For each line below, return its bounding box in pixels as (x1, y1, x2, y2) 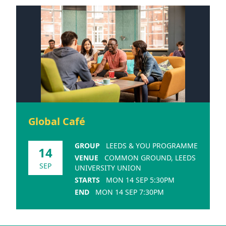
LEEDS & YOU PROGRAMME (106, 140, 198, 150)
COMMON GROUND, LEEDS (104, 152, 196, 162)
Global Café (28, 114, 85, 128)
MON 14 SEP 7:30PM (95, 187, 164, 197)
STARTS (75, 175, 100, 185)
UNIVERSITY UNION (75, 162, 141, 173)
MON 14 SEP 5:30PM (106, 175, 175, 185)
